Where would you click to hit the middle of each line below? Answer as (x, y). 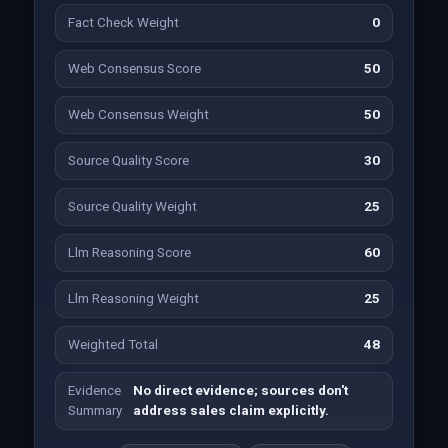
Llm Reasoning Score (129, 252)
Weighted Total (112, 344)
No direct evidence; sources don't (241, 390)
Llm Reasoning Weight (133, 298)
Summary (94, 410)
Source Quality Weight (132, 206)
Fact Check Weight (123, 22)
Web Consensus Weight (138, 114)
